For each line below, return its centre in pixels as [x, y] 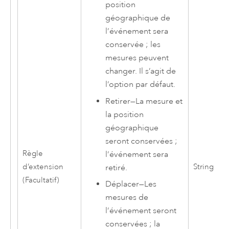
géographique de [138, 18]
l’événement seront [141, 211]
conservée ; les [133, 45]
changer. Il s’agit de [141, 71]
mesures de [127, 198]
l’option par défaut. [141, 85]
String [203, 167]
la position [125, 114]
